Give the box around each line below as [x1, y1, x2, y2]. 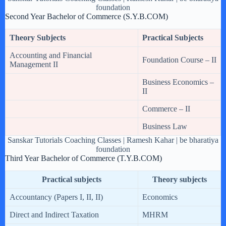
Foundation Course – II [142, 55, 216, 65]
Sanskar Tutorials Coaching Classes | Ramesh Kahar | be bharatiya [8, 136, 218, 145]
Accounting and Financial [10, 51, 92, 60]
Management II [10, 60, 58, 69]
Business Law [142, 122, 187, 131]
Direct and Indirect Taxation [10, 210, 99, 219]
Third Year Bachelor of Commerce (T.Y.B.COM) [5, 154, 162, 163]
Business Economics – [142, 78, 214, 87]
